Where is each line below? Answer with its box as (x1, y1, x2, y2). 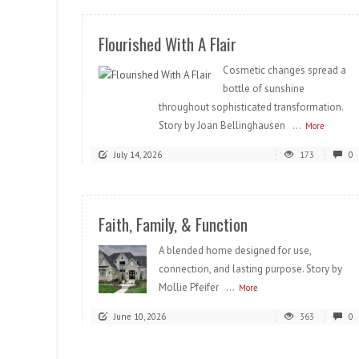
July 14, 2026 (114, 149, 162, 160)
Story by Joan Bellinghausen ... (159, 119, 301, 132)
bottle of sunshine (223, 82, 305, 95)
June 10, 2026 (114, 311, 166, 322)
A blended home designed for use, (159, 244, 311, 257)
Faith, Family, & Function (99, 212, 248, 236)
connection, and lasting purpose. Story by (159, 262, 342, 276)
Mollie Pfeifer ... (159, 280, 235, 294)
